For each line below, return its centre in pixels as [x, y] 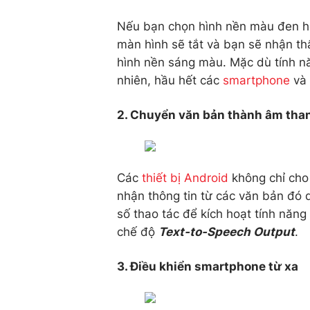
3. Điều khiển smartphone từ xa [208, 266]
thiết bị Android [185, 178]
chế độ [138, 232]
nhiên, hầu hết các [170, 80]
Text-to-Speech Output [227, 232]
